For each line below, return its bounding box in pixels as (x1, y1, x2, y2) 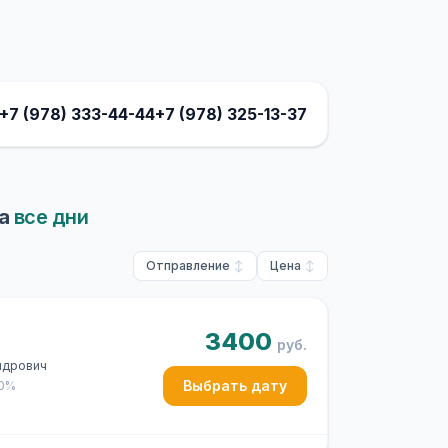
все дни (13, 205, 88, 229)
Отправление (146, 258, 230, 273)
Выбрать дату (183, 377, 287, 394)
